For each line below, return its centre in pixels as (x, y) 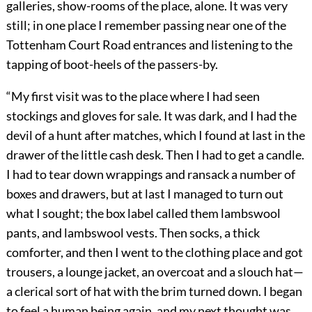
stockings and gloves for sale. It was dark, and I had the (151, 116)
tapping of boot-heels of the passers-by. (112, 64)
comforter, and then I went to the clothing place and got (154, 252)
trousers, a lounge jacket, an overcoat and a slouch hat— (155, 272)
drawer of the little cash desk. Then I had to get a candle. (155, 155)
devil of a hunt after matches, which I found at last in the (155, 135)
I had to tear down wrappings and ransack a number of (150, 174)
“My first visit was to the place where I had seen (133, 96)
